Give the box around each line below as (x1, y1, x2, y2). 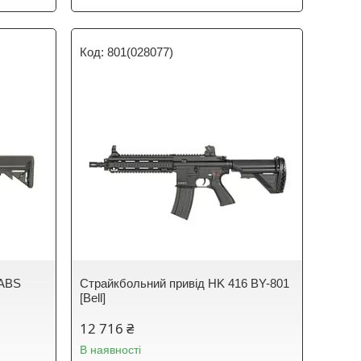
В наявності (80, 343, 142, 356)
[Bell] (80, 291, 106, 305)
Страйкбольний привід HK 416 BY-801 (80, 276, 290, 290)
